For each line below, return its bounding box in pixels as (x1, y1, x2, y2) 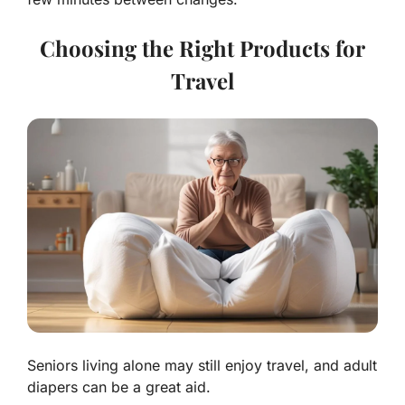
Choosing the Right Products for (40, 33, 365, 62)
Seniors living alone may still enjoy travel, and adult (27, 355, 377, 374)
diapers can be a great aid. (27, 377, 211, 396)
